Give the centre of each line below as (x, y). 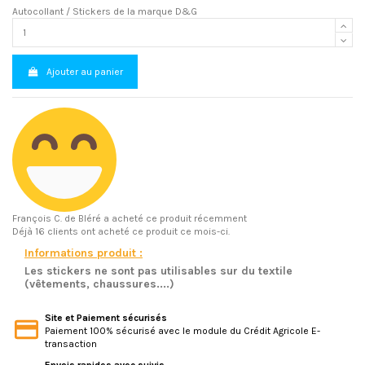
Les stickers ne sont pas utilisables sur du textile (158, 271)
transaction (71, 344)
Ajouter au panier (85, 72)
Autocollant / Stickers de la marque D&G (105, 11)
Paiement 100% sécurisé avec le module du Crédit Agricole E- (182, 331)
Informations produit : (84, 253)
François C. (37, 218)
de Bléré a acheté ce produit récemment (154, 218)
